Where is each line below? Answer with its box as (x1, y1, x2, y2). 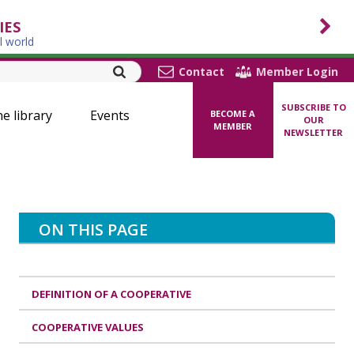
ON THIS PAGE (39, 218, 148, 240)
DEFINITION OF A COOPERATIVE (32, 286, 191, 301)
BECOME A (210, 107, 256, 119)
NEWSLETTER (284, 126, 344, 138)
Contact (179, 63, 224, 79)
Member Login (256, 63, 338, 79)
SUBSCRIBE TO (281, 101, 346, 113)
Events (89, 107, 130, 124)
